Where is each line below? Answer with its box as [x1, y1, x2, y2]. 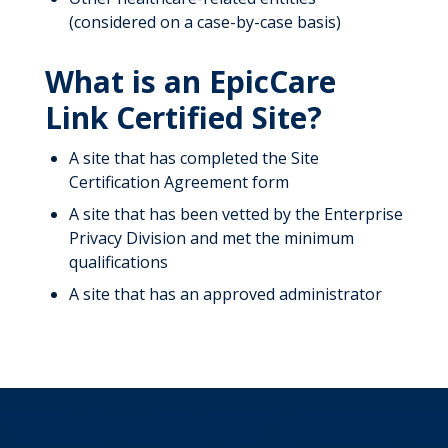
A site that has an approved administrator [68, 282, 382, 305]
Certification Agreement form [68, 170, 289, 193]
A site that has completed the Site [68, 146, 319, 169]
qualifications [68, 250, 168, 273]
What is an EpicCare [44, 60, 336, 102]
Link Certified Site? [44, 96, 322, 138]
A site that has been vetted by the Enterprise [68, 202, 403, 225]
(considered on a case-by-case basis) [68, 10, 341, 33]
